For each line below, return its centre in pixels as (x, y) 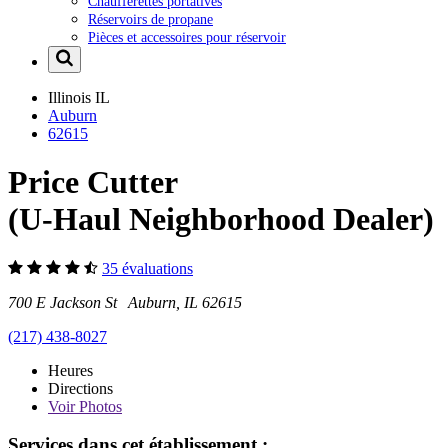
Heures (70, 370)
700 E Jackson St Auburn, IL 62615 (125, 302)
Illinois (71, 97)
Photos (98, 406)
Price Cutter (93, 182)
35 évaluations (147, 268)
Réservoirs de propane (150, 18)
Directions (80, 388)
